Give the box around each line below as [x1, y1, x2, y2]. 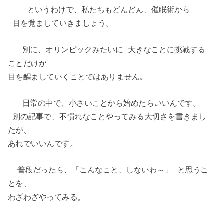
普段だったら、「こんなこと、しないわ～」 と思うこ [8, 165, 209, 174]
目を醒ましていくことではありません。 [8, 72, 148, 81]
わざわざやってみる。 [8, 192, 86, 201]
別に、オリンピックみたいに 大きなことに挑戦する [8, 45, 206, 54]
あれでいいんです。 [8, 139, 83, 148]
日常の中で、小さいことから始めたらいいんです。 [8, 98, 201, 108]
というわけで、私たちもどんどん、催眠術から [8, 5, 190, 14]
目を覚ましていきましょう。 [8, 18, 114, 28]
